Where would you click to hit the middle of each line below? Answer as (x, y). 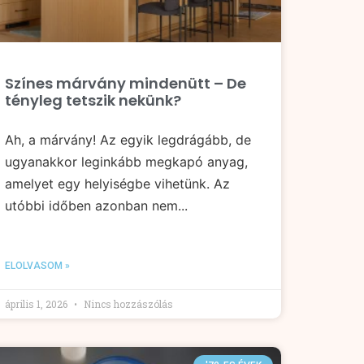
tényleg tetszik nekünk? (93, 100)
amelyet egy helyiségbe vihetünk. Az (117, 183)
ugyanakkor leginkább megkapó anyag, (126, 161)
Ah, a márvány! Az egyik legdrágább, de (128, 139)
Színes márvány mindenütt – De (126, 83)
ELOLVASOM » (37, 265)
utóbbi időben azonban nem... (96, 205)
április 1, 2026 (37, 303)
